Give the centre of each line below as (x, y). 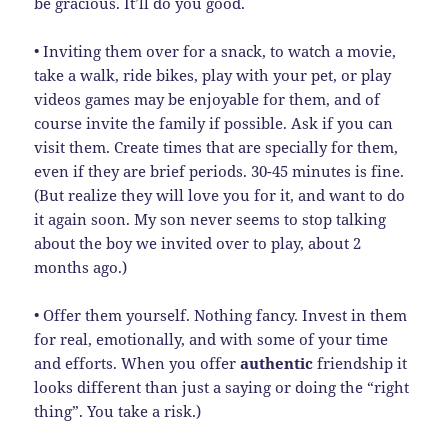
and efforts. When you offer (137, 362)
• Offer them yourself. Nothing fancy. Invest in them (221, 314)
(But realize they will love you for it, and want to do (220, 194)
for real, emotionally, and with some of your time (211, 338)
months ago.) (81, 266)
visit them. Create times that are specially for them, (216, 146)
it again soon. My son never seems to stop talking (210, 218)
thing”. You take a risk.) (118, 410)
